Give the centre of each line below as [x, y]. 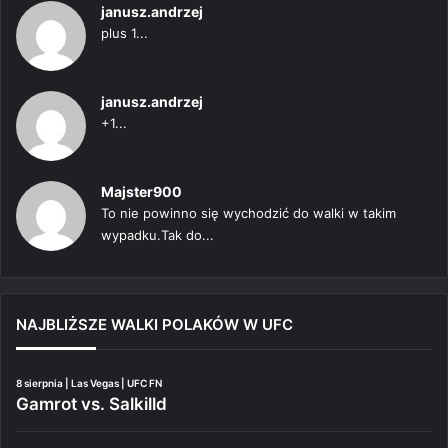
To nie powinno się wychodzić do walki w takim [248, 212]
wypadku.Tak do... [157, 234]
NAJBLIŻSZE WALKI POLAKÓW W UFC [154, 324]
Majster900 [141, 191]
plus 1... [124, 32]
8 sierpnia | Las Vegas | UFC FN [89, 382]
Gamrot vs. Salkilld [91, 403]
